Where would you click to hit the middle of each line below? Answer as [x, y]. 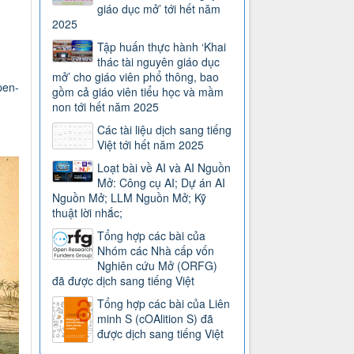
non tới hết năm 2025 [106, 107]
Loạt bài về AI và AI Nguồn [164, 168]
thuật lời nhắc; [88, 213]
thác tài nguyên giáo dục [159, 62]
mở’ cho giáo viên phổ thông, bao [136, 77]
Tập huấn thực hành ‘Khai [162, 47]
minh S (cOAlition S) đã [156, 319]
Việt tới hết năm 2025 [151, 145]
